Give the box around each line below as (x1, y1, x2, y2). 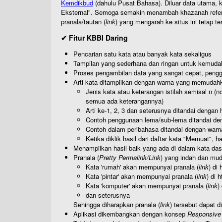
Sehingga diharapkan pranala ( (73, 200, 160, 209)
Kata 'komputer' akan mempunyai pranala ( (86, 181, 208, 190)
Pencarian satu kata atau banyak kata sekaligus (73, 49, 212, 58)
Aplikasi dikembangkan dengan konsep (73, 209, 187, 219)
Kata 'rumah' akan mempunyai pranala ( (86, 162, 199, 171)
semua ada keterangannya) (86, 96, 164, 106)
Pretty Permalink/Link (99, 153, 161, 162)
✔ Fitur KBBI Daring (61, 33, 128, 43)
